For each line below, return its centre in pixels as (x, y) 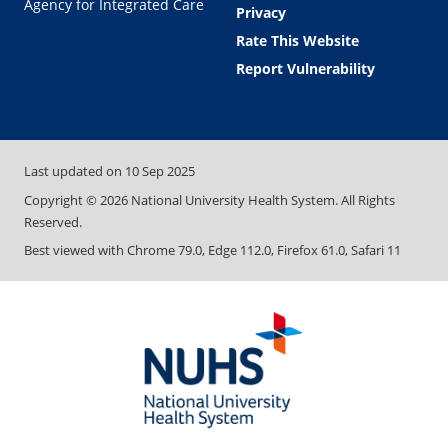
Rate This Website (297, 41)
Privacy (261, 13)
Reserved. (53, 221)
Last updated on (74, 171)
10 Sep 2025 (160, 171)
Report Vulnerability (305, 69)
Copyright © (62, 199)
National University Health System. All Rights (261, 199)
